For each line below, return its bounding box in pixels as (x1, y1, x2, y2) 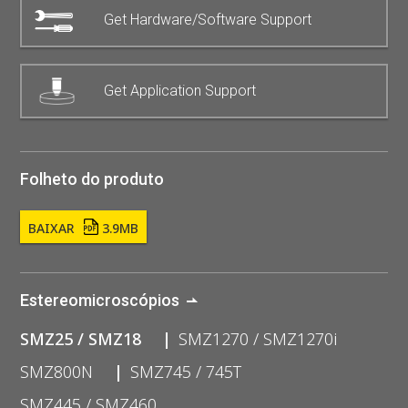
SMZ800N (20, 360, 94, 382)
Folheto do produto (20, 168, 165, 189)
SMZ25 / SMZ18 (20, 327, 142, 350)
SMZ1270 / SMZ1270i (178, 327, 338, 350)
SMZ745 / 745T (130, 360, 242, 382)
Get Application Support (104, 81, 257, 99)
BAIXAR (28, 219, 79, 237)
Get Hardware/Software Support (104, 10, 312, 28)
